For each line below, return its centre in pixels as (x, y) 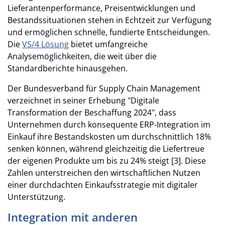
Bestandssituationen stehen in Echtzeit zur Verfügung (109, 20)
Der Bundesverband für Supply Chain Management (104, 88)
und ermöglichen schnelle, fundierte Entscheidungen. (109, 32)
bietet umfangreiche (108, 44)
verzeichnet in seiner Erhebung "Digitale (83, 100)
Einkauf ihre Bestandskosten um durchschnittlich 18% (109, 136)
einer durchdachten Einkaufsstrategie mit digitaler (103, 185)
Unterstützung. (36, 197)
